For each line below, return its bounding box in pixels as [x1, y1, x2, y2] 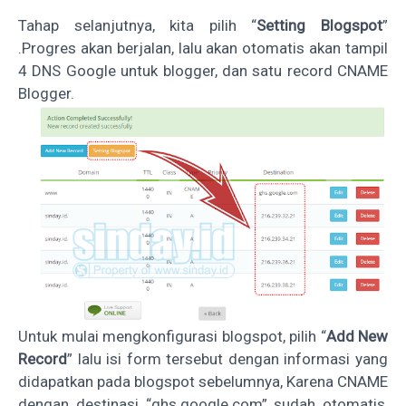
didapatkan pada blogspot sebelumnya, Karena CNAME [18, 372, 388, 391]
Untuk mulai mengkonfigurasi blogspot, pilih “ [18, 326, 326, 345]
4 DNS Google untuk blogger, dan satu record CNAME [18, 61, 388, 80]
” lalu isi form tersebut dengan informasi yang [67, 349, 388, 368]
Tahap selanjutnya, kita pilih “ [18, 15, 257, 34]
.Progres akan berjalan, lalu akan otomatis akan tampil [18, 38, 388, 57]
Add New [325, 326, 388, 345]
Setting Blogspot [256, 15, 383, 34]
